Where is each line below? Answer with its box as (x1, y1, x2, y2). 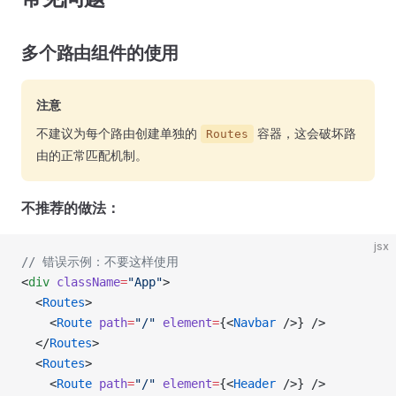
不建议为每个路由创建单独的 (36, 126, 201, 141)
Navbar (233, 316, 276, 330)
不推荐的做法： (21, 199, 120, 217)
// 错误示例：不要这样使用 (21, 255, 179, 269)
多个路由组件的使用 (21, 42, 179, 64)
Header (233, 377, 276, 391)
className (49, 275, 120, 289)
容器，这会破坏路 (254, 126, 356, 141)
